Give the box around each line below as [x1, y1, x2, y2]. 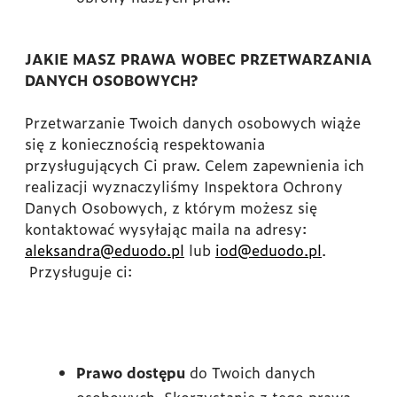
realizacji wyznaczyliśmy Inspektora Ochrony [25, 175, 343, 197]
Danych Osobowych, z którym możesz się [25, 197, 317, 218]
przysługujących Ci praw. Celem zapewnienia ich [25, 154, 364, 175]
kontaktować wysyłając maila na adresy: [25, 218, 307, 239]
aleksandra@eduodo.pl [25, 239, 184, 261]
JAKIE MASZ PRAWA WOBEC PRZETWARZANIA [25, 48, 372, 69]
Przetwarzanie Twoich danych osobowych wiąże [25, 112, 361, 133]
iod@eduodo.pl [215, 239, 322, 261]
